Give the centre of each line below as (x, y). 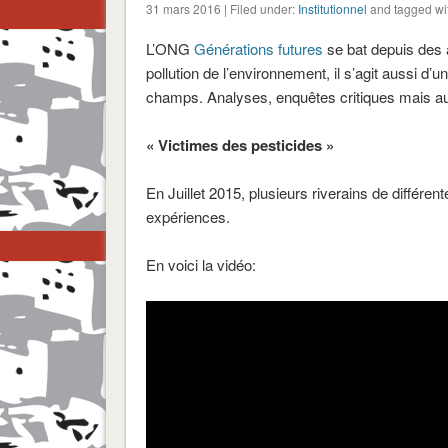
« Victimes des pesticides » (239, 144)
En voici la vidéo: (200, 264)
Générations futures (258, 48)
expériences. (187, 216)
